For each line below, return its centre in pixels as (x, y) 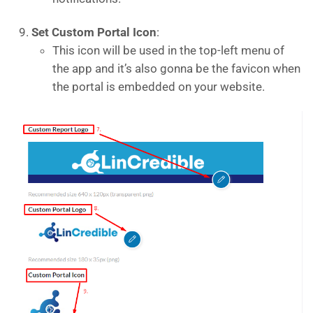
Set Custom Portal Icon (94, 32)
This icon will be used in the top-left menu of (168, 50)
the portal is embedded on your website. (159, 86)
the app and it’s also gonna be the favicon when (176, 68)
